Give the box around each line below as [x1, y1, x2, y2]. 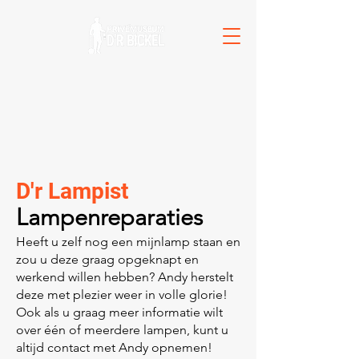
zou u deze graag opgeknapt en [16, 252, 199, 267]
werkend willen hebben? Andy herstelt [16, 269, 233, 284]
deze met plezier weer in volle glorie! [16, 287, 228, 302]
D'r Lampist [16, 178, 128, 204]
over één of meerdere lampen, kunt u [16, 322, 228, 337]
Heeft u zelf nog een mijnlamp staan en [16, 234, 240, 249]
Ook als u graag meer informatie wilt [16, 305, 223, 320]
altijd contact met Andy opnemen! [16, 340, 212, 355]
